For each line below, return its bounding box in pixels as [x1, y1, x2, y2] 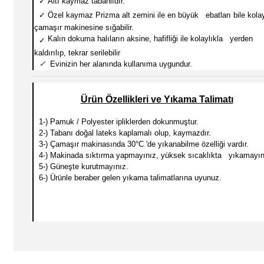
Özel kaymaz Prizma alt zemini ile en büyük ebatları [48, 11, 233, 19]
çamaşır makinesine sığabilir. [34, 23, 134, 32]
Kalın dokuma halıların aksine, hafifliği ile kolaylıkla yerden [48, 34, 253, 43]
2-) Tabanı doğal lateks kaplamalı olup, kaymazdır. [34, 128, 211, 137]
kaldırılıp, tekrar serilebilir [34, 48, 120, 57]
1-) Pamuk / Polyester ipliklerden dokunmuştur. [34, 117, 199, 126]
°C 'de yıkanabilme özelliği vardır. [136, 140, 249, 148]
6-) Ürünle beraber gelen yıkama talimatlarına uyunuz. [34, 173, 222, 182]
